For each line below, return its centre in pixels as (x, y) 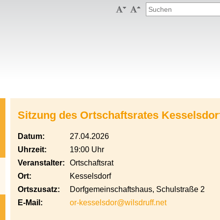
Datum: (31, 136)
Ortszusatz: (39, 189)
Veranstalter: (41, 163)
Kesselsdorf (90, 176)
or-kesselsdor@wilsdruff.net (118, 203)
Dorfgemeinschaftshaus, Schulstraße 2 (137, 189)
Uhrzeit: (32, 150)
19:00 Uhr (87, 150)
